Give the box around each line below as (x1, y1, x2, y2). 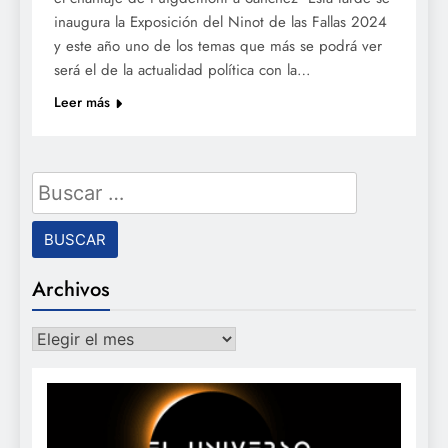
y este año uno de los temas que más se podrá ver (54, 35, 382, 58)
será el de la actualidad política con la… (54, 59, 311, 82)
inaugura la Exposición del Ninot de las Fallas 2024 (54, 11, 387, 34)
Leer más (54, 92, 110, 113)
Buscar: (31, 171, 93, 198)
